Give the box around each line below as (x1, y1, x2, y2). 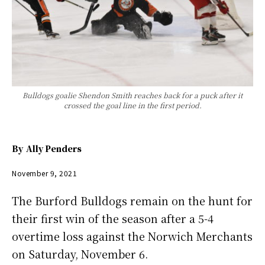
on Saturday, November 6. (12, 245, 148, 261)
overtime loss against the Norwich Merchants (12, 228, 253, 244)
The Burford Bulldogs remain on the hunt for (12, 192, 253, 208)
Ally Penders (26, 143, 82, 155)
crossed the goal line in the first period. (63, 100, 202, 111)
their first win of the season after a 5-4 (12, 210, 214, 226)
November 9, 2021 (12, 167, 77, 178)
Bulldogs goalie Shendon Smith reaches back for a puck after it (22, 90, 243, 101)
